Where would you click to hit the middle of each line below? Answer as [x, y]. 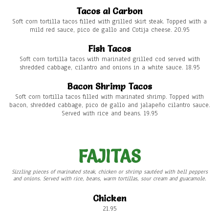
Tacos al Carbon [109, 11]
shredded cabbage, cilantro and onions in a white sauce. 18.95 [109, 68]
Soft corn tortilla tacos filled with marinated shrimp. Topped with [109, 97]
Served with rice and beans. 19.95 [109, 114]
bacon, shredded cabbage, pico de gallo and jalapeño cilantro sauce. [109, 105]
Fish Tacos [109, 49]
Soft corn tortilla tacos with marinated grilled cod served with [109, 59]
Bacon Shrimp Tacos [109, 87]
